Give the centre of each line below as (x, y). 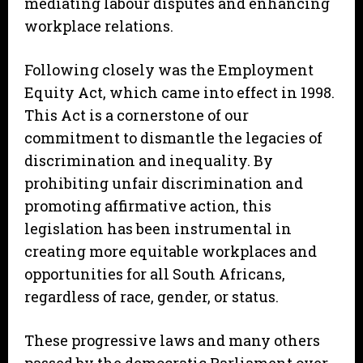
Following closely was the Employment (169, 70)
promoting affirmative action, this (148, 206)
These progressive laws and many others (172, 341)
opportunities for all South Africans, (155, 274)
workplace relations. (99, 26)
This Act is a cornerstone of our (137, 115)
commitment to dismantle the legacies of (173, 138)
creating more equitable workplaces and (171, 252)
